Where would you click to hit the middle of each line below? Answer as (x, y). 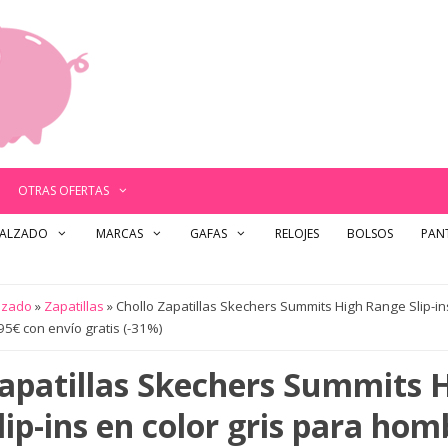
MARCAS (119, 233)
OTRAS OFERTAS (64, 190)
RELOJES (296, 233)
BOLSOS (369, 233)
